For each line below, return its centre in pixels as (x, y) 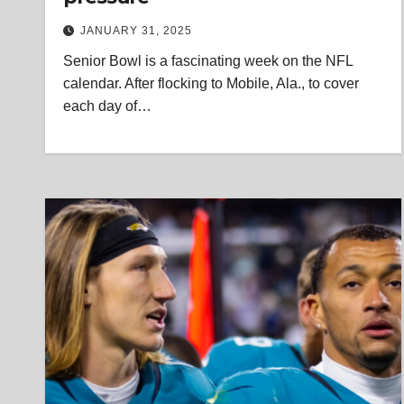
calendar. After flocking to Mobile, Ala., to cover (211, 83)
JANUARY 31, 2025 (136, 31)
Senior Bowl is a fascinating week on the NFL (208, 61)
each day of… (107, 106)
